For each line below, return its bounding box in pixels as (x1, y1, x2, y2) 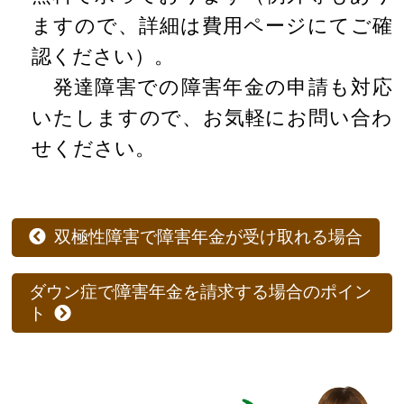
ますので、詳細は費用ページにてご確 (32, 14, 392, 38)
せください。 (32, 137, 156, 161)
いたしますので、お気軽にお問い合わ (32, 106, 392, 130)
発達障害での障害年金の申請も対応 (32, 76, 392, 99)
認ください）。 (32, 45, 175, 69)
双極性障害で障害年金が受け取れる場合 (54, 227, 363, 247)
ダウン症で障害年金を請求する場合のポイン (29, 282, 372, 302)
